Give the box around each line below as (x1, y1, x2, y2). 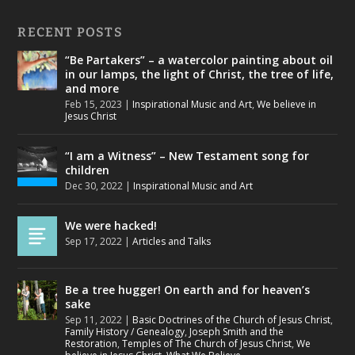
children (65, 162, 110, 177)
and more (65, 80, 120, 96)
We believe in (257, 97, 317, 111)
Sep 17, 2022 (65, 234, 123, 248)
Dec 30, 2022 (65, 178, 124, 193)
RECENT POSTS (17, 24, 123, 40)
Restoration (65, 336, 118, 350)
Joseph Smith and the (189, 324, 284, 338)
